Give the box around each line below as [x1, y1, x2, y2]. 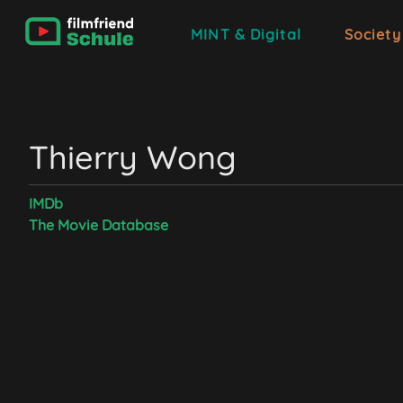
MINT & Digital [191, 25, 301, 43]
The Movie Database [29, 216, 168, 234]
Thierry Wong [29, 137, 237, 177]
